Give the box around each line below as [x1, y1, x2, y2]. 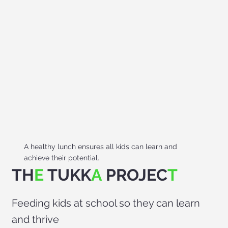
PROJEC [101, 165, 167, 185]
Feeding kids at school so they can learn [11, 197, 200, 210]
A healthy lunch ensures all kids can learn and [23, 142, 177, 151]
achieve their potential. [23, 153, 101, 162]
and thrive [11, 213, 59, 226]
